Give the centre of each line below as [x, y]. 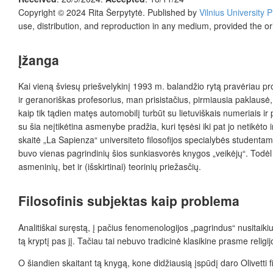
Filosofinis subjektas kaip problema [129, 201]
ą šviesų [66, 86]
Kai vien [34, 86]
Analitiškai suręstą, [54, 227]
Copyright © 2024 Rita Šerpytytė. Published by [109, 12]
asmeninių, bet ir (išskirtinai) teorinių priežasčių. [110, 167]
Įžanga [39, 59]
